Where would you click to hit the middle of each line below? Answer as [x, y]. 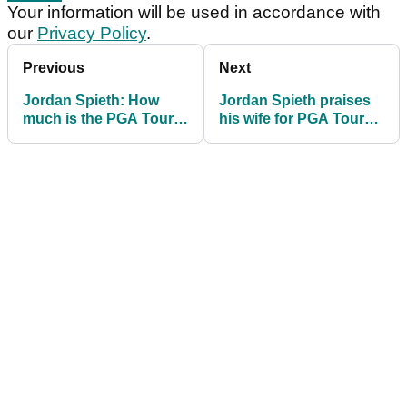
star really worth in [86, 137]
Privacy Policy [92, 34]
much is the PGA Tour [98, 119]
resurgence [258, 137]
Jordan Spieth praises [295, 101]
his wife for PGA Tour [292, 119]
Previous [54, 68]
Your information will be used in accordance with [194, 13]
